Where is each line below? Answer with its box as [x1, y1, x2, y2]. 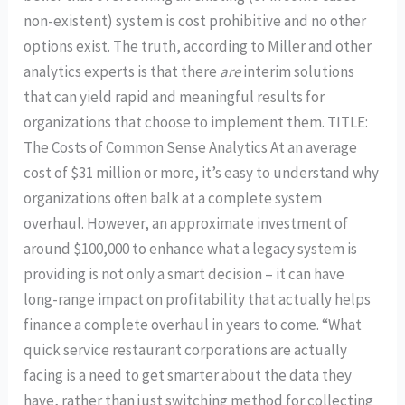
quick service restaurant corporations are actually [24, 340, 348, 361]
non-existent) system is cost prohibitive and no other [24, 11, 367, 32]
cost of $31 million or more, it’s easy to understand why [24, 163, 380, 184]
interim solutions [240, 61, 355, 82]
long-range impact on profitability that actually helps [24, 289, 372, 310]
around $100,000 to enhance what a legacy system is [24, 239, 358, 259]
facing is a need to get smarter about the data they [24, 365, 353, 386]
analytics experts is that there [24, 61, 221, 82]
